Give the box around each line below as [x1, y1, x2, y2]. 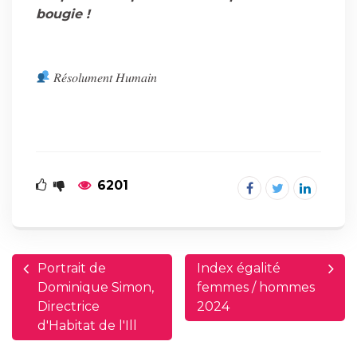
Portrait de [37, 260, 106, 276]
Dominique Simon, [37, 279, 154, 295]
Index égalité [197, 260, 281, 276]
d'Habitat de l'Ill [37, 317, 137, 333]
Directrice [37, 298, 100, 314]
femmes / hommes [197, 279, 316, 295]
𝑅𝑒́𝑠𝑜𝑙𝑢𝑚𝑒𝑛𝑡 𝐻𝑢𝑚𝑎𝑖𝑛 [50, 69, 158, 85]
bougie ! [36, 6, 90, 22]
